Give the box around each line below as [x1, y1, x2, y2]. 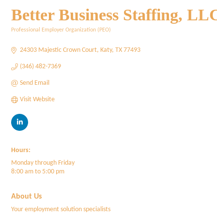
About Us [11, 193, 42, 201]
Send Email [19, 79, 49, 87]
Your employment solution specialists [11, 206, 110, 213]
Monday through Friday [11, 159, 75, 167]
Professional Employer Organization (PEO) [11, 27, 111, 33]
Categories [11, 34, 36, 40]
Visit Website [19, 96, 55, 103]
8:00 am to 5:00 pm [11, 168, 64, 175]
